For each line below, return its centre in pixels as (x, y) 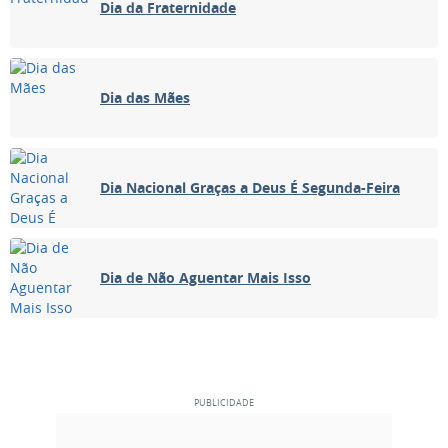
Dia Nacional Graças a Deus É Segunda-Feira (250, 188)
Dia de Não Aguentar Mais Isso (205, 278)
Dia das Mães (145, 98)
